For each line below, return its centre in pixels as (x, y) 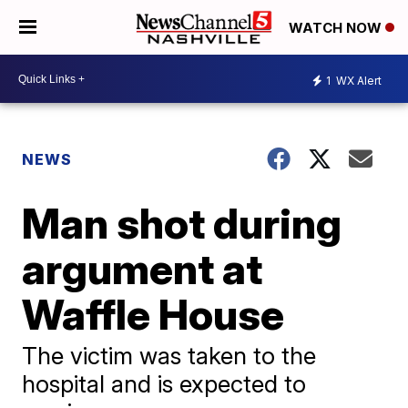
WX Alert (357, 80)
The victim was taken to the (169, 356)
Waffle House (153, 314)
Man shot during (182, 223)
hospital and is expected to (164, 384)
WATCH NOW (337, 28)
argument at (143, 269)
